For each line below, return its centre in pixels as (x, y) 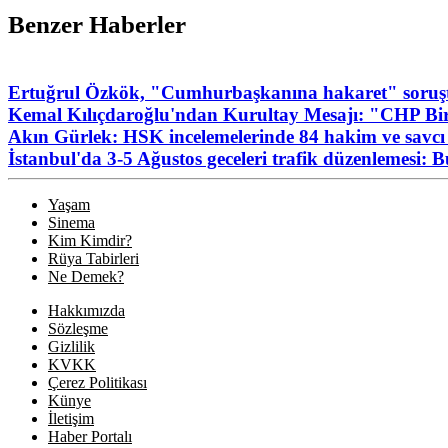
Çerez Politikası (97, 383)
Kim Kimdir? (90, 241)
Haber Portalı (90, 437)
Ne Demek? (86, 277)
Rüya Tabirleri (93, 259)
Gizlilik (71, 347)
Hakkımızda (86, 311)
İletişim (71, 419)
